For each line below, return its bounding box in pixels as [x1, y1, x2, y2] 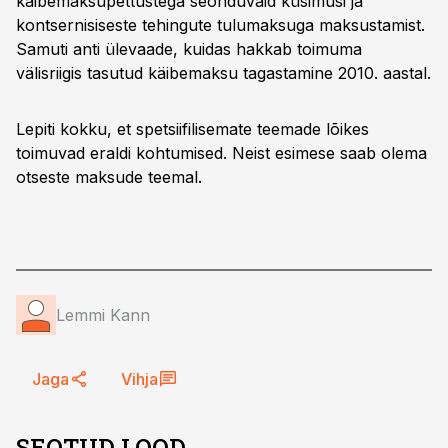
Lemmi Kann [56, 305, 150, 325]
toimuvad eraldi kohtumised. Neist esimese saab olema [16, 143, 427, 163]
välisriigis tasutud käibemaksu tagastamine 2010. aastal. [16, 63, 431, 83]
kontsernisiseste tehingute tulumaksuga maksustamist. [16, 15, 425, 35]
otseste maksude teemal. [16, 167, 202, 187]
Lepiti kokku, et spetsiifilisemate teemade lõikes [16, 119, 369, 139]
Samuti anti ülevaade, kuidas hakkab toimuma [16, 39, 362, 59]
